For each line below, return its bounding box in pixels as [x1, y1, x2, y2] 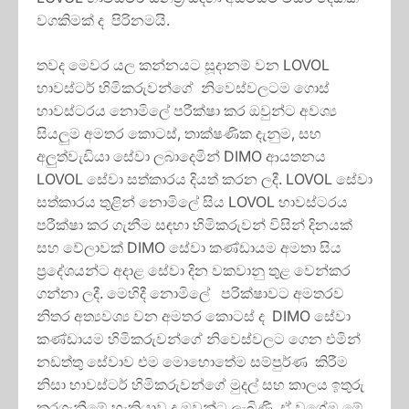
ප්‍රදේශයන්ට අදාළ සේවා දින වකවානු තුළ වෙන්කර [37, 261, 351, 280]
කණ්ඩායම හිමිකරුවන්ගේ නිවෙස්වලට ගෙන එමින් [37, 330, 361, 349]
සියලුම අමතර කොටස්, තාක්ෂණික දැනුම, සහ [37, 124, 321, 143]
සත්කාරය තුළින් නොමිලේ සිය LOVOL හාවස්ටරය [37, 193, 348, 212]
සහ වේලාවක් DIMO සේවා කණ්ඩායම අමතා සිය [37, 238, 341, 257]
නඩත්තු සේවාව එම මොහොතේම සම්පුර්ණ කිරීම [37, 352, 348, 372]
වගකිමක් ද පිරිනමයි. [37, 11, 170, 30]
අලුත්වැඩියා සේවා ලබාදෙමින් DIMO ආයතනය [37, 147, 326, 166]
